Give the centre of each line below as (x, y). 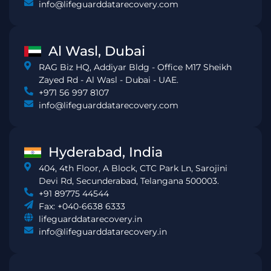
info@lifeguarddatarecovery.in (103, 232)
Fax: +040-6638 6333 (82, 207)
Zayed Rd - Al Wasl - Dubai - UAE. (108, 80)
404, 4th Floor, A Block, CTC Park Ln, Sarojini (133, 168)
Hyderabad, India (106, 152)
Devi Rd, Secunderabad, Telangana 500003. (129, 181)
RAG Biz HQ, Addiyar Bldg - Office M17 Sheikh (135, 67)
